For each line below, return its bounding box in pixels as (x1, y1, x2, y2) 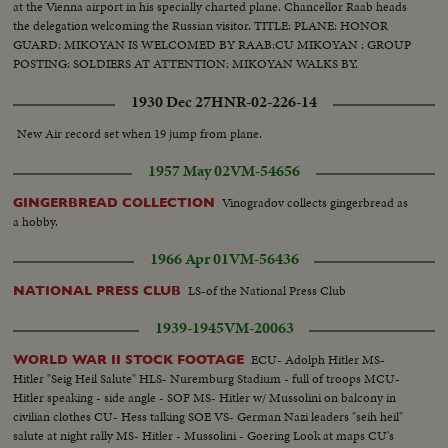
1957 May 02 (148, 159, 230, 182)
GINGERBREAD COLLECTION (13, 194, 216, 210)
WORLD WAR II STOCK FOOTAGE (13, 351, 245, 367)
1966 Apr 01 (149, 247, 229, 270)
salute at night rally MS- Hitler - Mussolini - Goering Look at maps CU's (13, 425, 395, 445)
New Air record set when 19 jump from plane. (17, 123, 263, 143)
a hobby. (13, 211, 59, 231)
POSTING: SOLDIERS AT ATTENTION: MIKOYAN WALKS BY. (13, 54, 359, 74)
